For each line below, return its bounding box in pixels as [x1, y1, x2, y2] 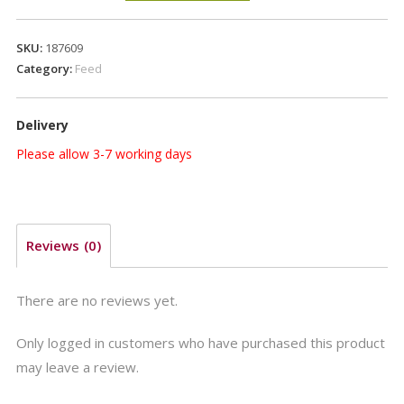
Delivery [15, 116, 69, 134]
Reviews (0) [25, 236, 101, 255]
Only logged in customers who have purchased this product [15, 333, 385, 352]
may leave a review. [15, 357, 139, 376]
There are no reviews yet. [15, 290, 178, 309]
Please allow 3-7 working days [15, 145, 192, 163]
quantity [14, 31, 62, 49]
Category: [15, 60, 75, 78]
